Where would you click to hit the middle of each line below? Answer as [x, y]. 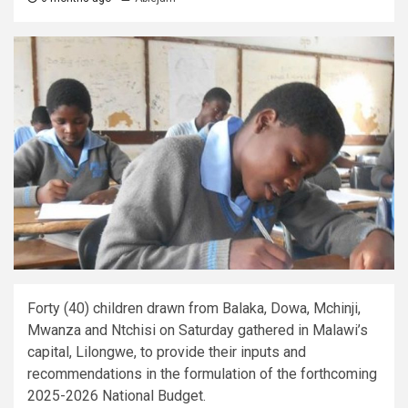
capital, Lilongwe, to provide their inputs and [167, 352]
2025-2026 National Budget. [117, 395]
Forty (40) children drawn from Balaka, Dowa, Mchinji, [194, 308]
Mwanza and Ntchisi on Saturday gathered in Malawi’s [198, 330]
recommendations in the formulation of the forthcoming [202, 373]
